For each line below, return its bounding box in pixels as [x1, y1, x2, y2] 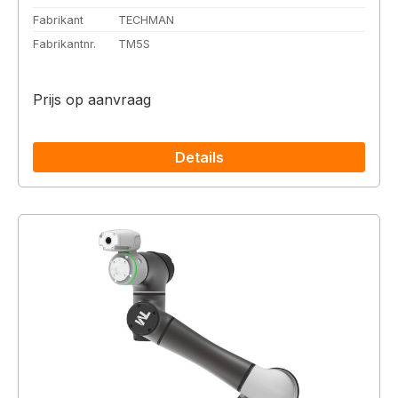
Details [174, 147, 224, 166]
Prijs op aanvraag [33, 90, 151, 108]
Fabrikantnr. [33, 37, 96, 52]
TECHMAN [118, 12, 174, 27]
